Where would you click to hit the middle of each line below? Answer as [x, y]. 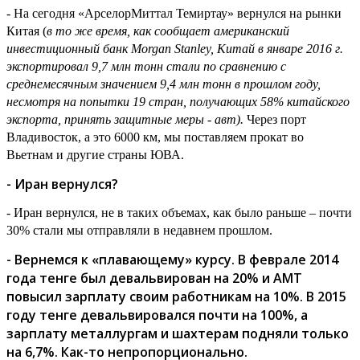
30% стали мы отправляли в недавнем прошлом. [139, 231]
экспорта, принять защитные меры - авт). [125, 120]
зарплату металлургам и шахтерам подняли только [178, 333]
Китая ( [27, 31]
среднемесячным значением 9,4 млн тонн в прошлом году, [164, 84]
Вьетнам [30, 155]
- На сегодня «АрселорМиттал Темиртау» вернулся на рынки [174, 14]
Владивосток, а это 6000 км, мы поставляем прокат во [155, 137]
